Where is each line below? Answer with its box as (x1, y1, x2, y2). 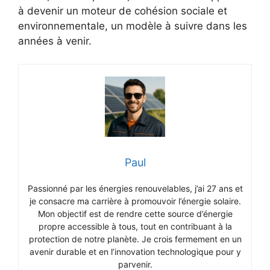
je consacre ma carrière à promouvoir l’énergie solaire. (29, 196, 241, 207)
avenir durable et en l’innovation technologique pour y (29, 246, 241, 257)
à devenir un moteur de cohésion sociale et (18, 4, 227, 17)
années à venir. (18, 34, 92, 47)
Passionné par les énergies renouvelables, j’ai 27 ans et (27, 183, 243, 194)
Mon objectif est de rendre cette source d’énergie (37, 209, 233, 219)
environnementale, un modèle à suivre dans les (18, 19, 247, 32)
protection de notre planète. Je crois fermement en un (28, 234, 242, 245)
